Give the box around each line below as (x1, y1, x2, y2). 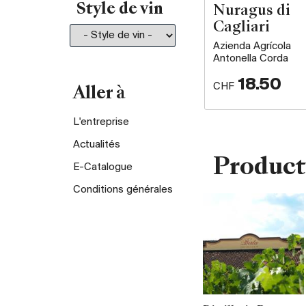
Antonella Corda (213, 53, 288, 65)
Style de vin (76, 2, 163, 17)
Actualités (73, 139, 120, 150)
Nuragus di (213, 5, 290, 19)
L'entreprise (73, 116, 129, 128)
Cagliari (213, 21, 270, 36)
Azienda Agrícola (213, 41, 291, 53)
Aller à (73, 86, 126, 102)
